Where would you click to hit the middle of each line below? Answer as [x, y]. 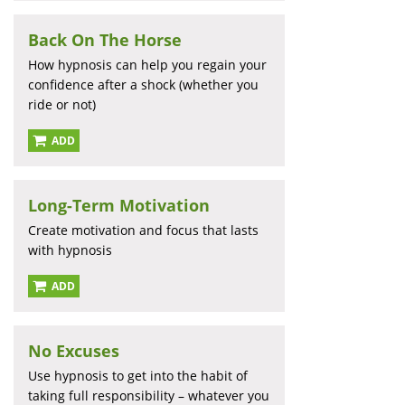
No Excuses [74, 351]
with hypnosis [70, 250]
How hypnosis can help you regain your [147, 65]
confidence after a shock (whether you [143, 85]
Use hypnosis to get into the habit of [138, 376]
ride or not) [62, 105]
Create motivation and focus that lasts [143, 231]
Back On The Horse [105, 40]
